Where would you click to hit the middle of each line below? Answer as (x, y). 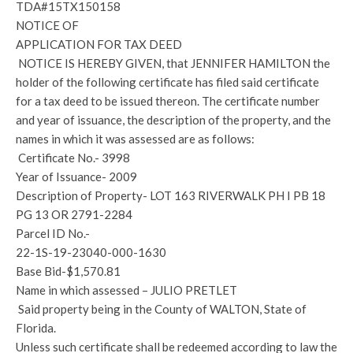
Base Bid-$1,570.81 (68, 271)
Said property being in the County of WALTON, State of (161, 309)
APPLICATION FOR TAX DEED (99, 44)
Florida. (36, 328)
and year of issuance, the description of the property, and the (173, 120)
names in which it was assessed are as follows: (135, 139)
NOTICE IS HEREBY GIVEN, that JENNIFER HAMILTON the (173, 63)
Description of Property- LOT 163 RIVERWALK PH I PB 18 (171, 195)
